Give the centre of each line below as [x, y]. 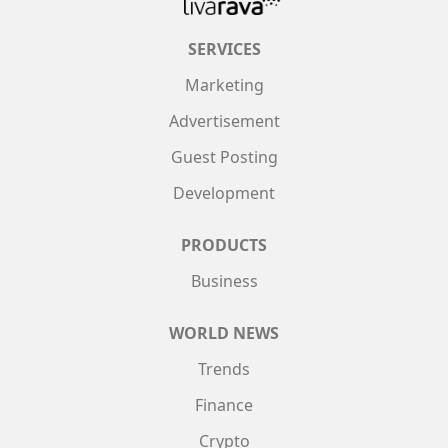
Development [224, 192]
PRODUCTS [224, 244]
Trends [224, 368]
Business [224, 280]
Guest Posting [224, 156]
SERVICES [224, 48]
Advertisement [224, 120]
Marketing [224, 84]
